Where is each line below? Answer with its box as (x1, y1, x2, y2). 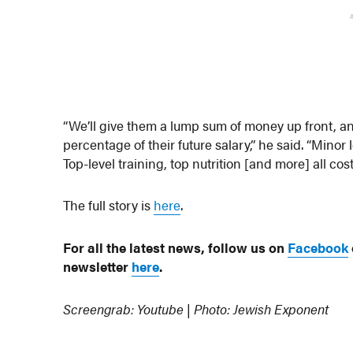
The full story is (63, 195, 154, 215)
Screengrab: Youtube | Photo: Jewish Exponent (63, 299, 329, 318)
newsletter (63, 257, 132, 277)
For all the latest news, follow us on (63, 238, 288, 258)
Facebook (288, 238, 349, 258)
